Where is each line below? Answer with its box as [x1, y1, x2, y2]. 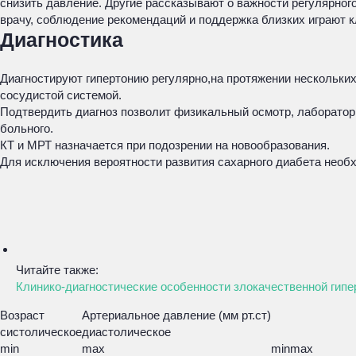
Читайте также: [16, 263, 99, 277]
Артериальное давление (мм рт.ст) [82, 308, 271, 322]
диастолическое [82, 325, 171, 339]
